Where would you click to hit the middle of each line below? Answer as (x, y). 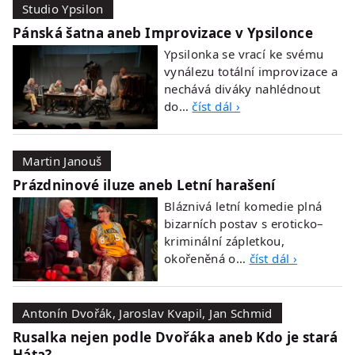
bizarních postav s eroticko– (244, 223)
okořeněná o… (207, 258)
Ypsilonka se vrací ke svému (244, 54)
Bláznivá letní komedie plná (243, 206)
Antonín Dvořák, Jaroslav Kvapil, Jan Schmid (147, 313)
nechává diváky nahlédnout (242, 89)
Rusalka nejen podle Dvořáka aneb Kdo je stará (176, 337)
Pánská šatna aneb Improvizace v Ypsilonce (163, 33)
